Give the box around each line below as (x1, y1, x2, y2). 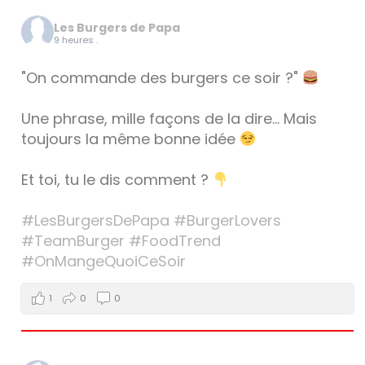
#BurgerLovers (174, 210, 282, 231)
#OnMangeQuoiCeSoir (21, 251, 187, 271)
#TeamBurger (21, 231, 125, 251)
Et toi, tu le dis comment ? (21, 169, 213, 190)
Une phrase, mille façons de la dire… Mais (21, 108, 318, 129)
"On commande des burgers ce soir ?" (21, 68, 303, 88)
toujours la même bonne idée (21, 129, 240, 149)
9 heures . (54, 33, 99, 46)
